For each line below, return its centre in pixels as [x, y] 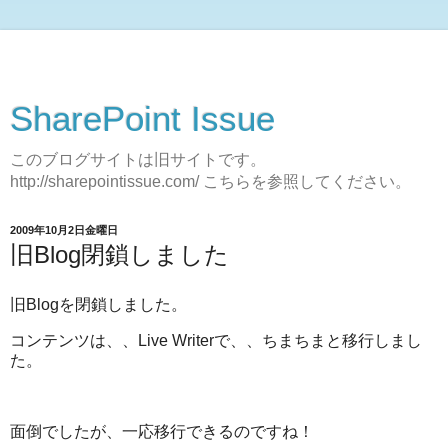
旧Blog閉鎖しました [119, 254]
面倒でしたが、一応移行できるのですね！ [162, 432]
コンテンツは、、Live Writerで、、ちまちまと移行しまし [216, 340]
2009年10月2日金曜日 [64, 230]
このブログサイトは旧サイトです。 [138, 159]
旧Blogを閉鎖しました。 [98, 304]
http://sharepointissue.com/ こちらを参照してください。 [210, 181]
